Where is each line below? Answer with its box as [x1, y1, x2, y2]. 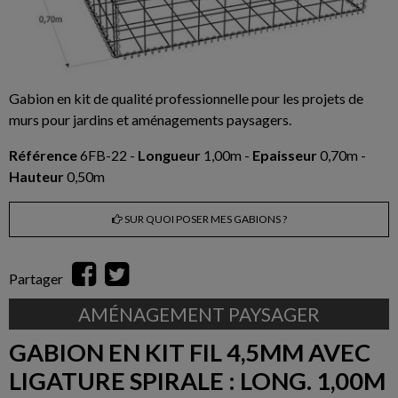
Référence [9, 147, 77, 164]
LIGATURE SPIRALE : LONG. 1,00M [9, 366, 386, 396]
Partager [9, 270, 63, 288]
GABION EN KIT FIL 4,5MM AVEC [9, 338, 370, 368]
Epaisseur [252, 147, 317, 164]
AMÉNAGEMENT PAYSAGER [78, 303, 320, 326]
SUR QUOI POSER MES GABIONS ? [122, 212, 287, 227]
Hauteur [9, 168, 64, 186]
